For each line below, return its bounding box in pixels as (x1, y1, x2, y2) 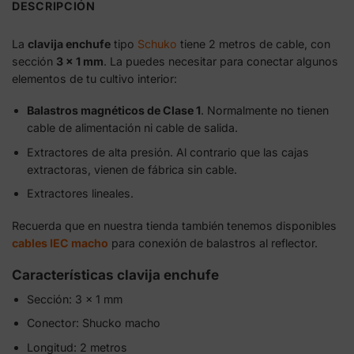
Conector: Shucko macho (26, 316, 160, 330)
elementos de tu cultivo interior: (12, 71, 177, 85)
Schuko (137, 36, 177, 51)
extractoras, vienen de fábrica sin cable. (26, 162, 237, 176)
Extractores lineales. (26, 186, 134, 201)
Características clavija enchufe (12, 266, 219, 284)
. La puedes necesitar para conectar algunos (104, 54, 338, 68)
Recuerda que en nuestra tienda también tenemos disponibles (12, 218, 337, 232)
